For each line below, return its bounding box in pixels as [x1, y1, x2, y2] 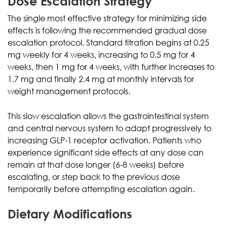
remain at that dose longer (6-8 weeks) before [8, 159, 184, 170]
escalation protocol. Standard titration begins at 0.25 [8, 37, 209, 48]
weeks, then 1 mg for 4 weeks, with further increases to [8, 61, 214, 72]
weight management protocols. [8, 86, 130, 96]
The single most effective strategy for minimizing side [8, 13, 207, 23]
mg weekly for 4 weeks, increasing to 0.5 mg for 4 [8, 49, 195, 60]
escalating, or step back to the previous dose [8, 171, 180, 182]
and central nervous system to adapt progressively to [8, 123, 211, 133]
